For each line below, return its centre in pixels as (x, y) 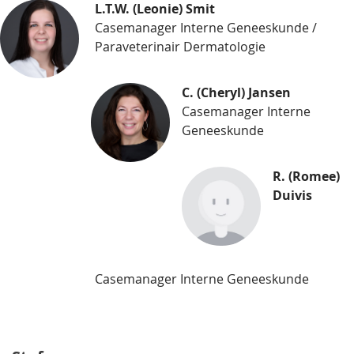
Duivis (292, 195)
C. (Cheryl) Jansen (236, 92)
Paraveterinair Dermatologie (180, 46)
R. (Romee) (306, 176)
